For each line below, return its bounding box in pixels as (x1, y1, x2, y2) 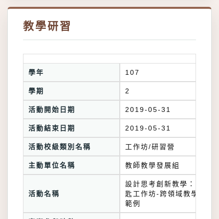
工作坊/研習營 (125, 143, 175, 151)
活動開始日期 (28, 106, 75, 113)
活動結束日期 (28, 124, 75, 132)
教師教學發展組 (125, 161, 180, 169)
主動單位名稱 (28, 161, 75, 169)
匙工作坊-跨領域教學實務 (125, 190, 215, 197)
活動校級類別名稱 (28, 143, 91, 151)
